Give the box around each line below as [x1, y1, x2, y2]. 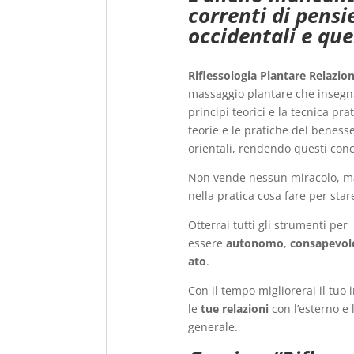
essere [188, 235, 227, 250]
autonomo [226, 235, 284, 250]
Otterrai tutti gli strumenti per [188, 217, 348, 232]
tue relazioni [201, 300, 269, 316]
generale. [188, 318, 239, 334]
